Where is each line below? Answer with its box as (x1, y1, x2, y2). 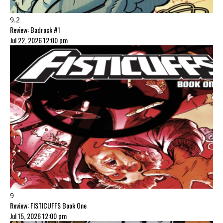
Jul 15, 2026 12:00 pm (10, 211, 67, 221)
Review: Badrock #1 (10, 24, 60, 35)
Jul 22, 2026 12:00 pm (10, 35, 68, 46)
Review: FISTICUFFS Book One (10, 200, 87, 211)
